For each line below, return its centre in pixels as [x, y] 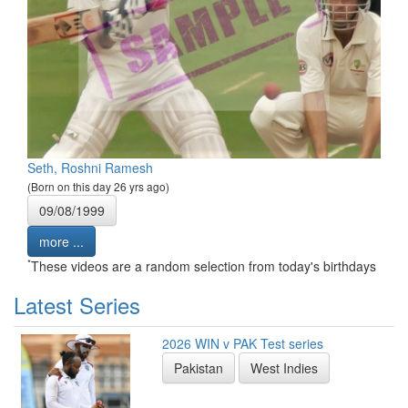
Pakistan [199, 368]
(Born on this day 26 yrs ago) [98, 187]
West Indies [284, 368]
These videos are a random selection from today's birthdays [204, 266]
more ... [61, 242]
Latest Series [77, 305]
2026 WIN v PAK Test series [243, 344]
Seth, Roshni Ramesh [90, 168]
